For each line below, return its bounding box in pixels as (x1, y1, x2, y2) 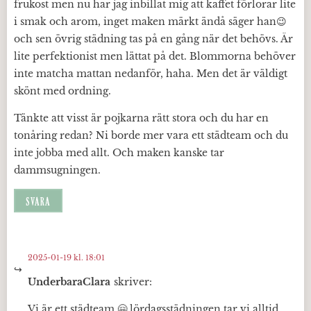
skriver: (114, 275, 152, 288)
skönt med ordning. (14, 84, 111, 97)
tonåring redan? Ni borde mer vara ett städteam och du (14, 128, 288, 142)
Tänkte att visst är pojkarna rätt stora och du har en (14, 111, 269, 124)
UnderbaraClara (28, 275, 110, 288)
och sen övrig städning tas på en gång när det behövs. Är (14, 32, 293, 45)
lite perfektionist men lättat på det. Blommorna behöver (14, 49, 296, 62)
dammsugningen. (14, 163, 101, 176)
